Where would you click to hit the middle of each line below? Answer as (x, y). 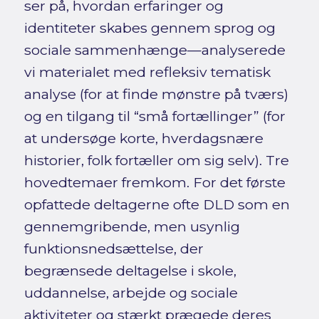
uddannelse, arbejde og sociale (131, 293)
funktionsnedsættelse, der (114, 249)
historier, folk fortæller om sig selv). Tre (156, 161)
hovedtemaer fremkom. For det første (155, 183)
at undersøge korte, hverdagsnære (143, 138)
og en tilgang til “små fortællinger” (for (155, 116)
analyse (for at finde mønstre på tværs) (156, 94)
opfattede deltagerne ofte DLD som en (157, 205)
